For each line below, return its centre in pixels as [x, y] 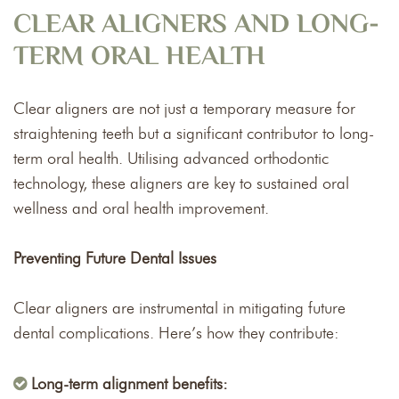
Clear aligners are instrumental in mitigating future [179, 308]
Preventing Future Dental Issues [115, 258]
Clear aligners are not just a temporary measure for [184, 108]
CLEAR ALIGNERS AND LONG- [196, 25]
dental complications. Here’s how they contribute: [176, 333]
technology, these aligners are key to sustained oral [181, 183]
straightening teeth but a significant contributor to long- [194, 133]
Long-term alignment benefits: [130, 383]
